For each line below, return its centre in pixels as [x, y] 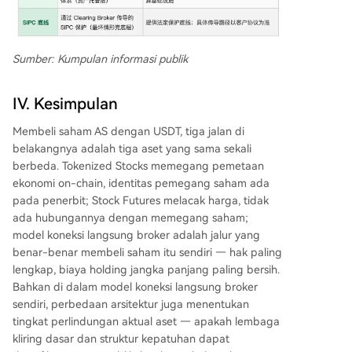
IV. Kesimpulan [65, 103]
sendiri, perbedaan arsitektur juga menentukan [131, 304]
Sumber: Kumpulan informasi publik [100, 59]
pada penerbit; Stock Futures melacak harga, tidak [141, 200]
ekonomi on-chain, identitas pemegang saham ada [141, 183]
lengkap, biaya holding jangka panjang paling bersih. [146, 269]
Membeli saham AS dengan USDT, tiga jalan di [128, 131]
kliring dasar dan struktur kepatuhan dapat [121, 338]
